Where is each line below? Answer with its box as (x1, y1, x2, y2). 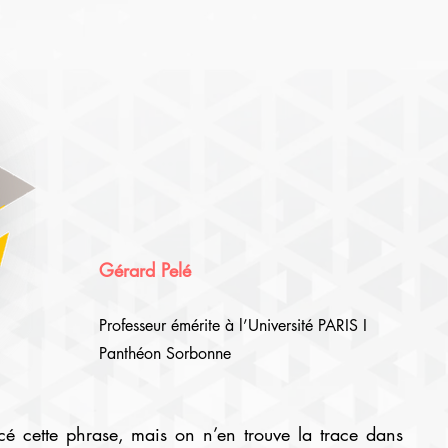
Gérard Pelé (98, 258, 191, 282)
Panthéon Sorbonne (98, 343, 231, 364)
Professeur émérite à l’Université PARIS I (98, 315, 367, 336)
